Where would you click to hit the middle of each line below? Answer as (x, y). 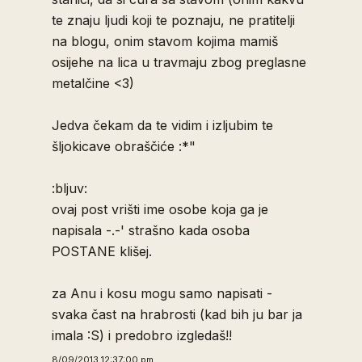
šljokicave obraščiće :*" (124, 146)
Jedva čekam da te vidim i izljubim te (162, 125)
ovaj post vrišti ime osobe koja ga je (160, 209)
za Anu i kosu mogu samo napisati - (162, 293)
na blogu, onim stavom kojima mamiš (165, 41)
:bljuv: (69, 188)
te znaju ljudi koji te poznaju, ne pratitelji (173, 20)
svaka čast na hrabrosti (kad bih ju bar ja (177, 314)
